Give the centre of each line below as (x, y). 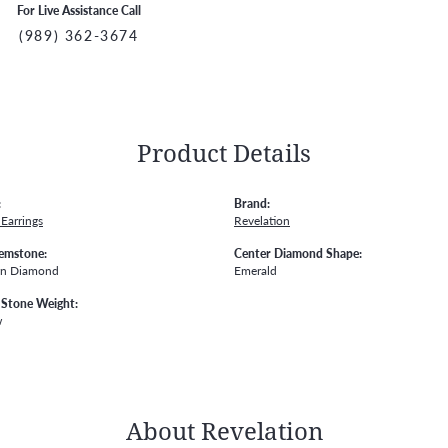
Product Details (224, 152)
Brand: (252, 202)
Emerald (255, 269)
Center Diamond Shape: (298, 252)
